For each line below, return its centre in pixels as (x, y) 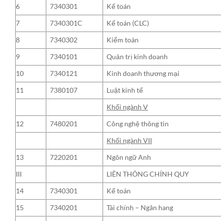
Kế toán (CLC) (128, 23)
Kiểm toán (123, 39)
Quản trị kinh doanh (137, 56)
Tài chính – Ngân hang (140, 207)
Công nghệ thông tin (138, 123)
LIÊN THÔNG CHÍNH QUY (148, 174)
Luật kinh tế (125, 90)
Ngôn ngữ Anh (129, 157)
